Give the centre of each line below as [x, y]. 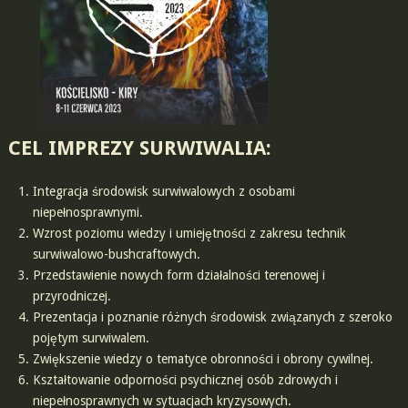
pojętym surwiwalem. [91, 338]
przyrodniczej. [71, 296]
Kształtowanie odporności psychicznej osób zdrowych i [185, 380]
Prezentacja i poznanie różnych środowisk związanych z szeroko [212, 317]
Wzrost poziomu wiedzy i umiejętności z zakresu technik [189, 234]
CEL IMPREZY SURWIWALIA [137, 148]
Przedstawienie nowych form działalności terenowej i [178, 275]
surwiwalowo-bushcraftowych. [116, 255]
